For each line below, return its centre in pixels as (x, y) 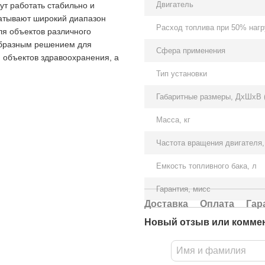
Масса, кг (173, 120)
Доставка (166, 204)
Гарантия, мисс (183, 189)
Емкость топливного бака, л (206, 166)
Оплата (217, 204)
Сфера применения (191, 51)
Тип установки (182, 74)
